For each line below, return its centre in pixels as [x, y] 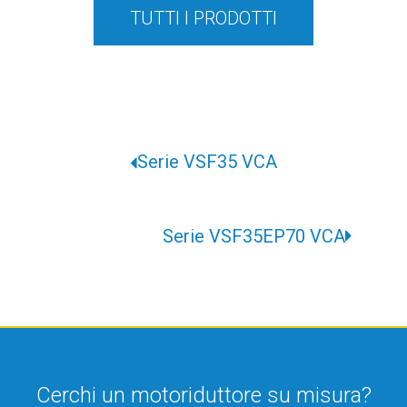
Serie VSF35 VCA [207, 162]
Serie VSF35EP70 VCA [254, 236]
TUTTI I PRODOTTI [203, 18]
